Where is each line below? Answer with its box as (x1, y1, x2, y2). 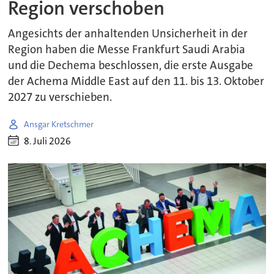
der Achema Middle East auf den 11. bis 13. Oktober (8, 74, 265, 89)
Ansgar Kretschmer (24, 118, 94, 130)
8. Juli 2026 (24, 134, 72, 147)
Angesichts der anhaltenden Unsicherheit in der (8, 26, 248, 42)
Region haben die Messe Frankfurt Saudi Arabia (8, 42, 246, 57)
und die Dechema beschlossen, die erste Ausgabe (8, 58, 254, 73)
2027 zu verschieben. (8, 90, 113, 105)
